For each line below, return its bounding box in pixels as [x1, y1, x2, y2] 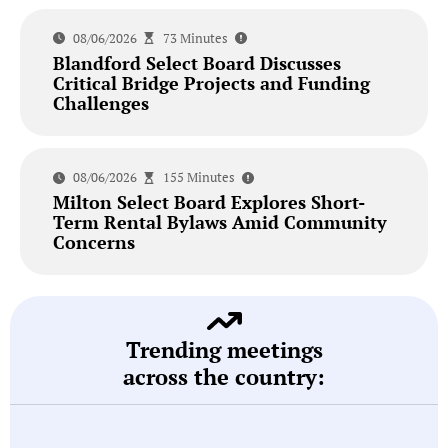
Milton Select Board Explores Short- [52, 190, 365, 215]
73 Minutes [162, 28, 228, 47]
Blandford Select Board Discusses [52, 50, 341, 75]
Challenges [52, 90, 149, 115]
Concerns [52, 230, 135, 255]
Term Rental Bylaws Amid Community [52, 210, 387, 235]
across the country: [123, 362, 325, 392]
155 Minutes [162, 168, 235, 187]
